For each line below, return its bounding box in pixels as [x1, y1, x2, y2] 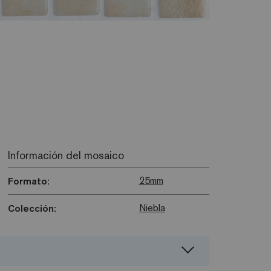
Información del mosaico [7, 148, 124, 163]
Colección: [7, 202, 56, 215]
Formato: [7, 175, 50, 188]
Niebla [139, 201, 165, 215]
